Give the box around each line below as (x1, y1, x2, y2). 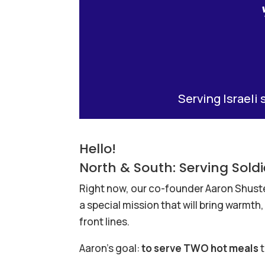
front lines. (79, 214, 130, 228)
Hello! (79, 139, 117, 158)
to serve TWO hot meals (141, 241, 259, 255)
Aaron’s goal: (79, 241, 142, 255)
